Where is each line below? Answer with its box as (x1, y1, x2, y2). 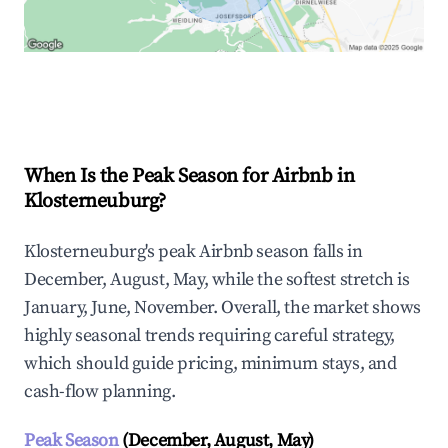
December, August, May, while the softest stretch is (24, 268, 410, 292)
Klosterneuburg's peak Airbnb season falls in (24, 240, 363, 264)
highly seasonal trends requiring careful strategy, (24, 324, 396, 348)
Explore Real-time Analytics (56, 83, 262, 106)
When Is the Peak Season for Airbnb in (24, 164, 355, 190)
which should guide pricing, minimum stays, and (24, 352, 397, 376)
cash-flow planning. (24, 380, 176, 404)
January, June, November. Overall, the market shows (24, 296, 422, 320)
